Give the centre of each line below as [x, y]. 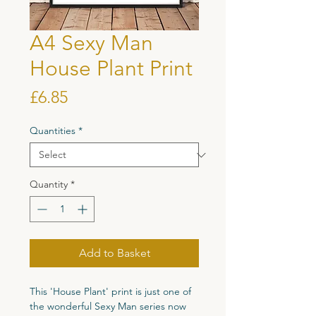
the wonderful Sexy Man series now [108, 306]
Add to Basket [114, 253]
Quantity [49, 184]
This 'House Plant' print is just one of [110, 291]
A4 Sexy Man [91, 43]
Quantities [53, 130]
